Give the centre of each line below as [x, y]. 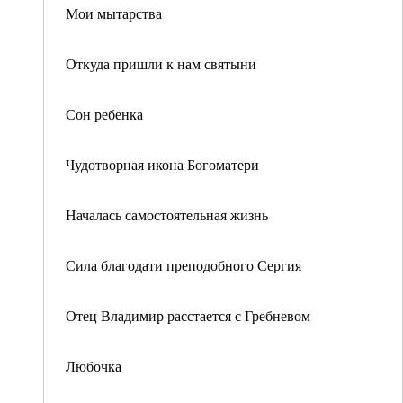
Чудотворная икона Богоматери [162, 164]
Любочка [94, 366]
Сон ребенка [104, 114]
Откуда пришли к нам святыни [161, 63]
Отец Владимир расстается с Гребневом [188, 315]
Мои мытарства [114, 13]
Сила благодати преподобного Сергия [184, 265]
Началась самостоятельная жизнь [167, 215]
